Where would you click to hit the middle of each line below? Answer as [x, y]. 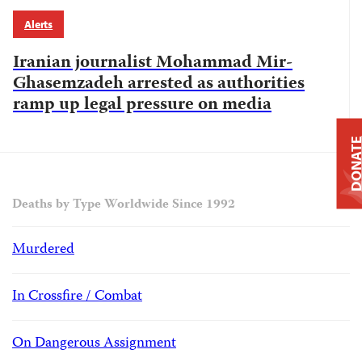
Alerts [39, 24]
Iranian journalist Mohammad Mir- [153, 63]
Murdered [43, 250]
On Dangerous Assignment [94, 343]
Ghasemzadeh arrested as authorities [159, 84]
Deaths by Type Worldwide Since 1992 [124, 205]
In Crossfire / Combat [77, 297]
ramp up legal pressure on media [142, 105]
